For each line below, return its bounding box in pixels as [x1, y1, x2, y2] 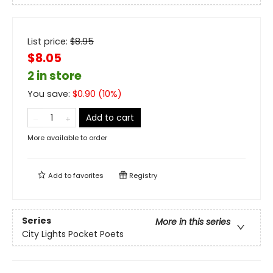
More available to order [27, 133, 107, 143]
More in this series [155, 215, 230, 228]
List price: [27, 35, 70, 48]
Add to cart [86, 112, 134, 124]
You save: [27, 88, 73, 101]
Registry [127, 171, 157, 181]
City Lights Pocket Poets [22, 227, 124, 240]
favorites [73, 171, 104, 181]
